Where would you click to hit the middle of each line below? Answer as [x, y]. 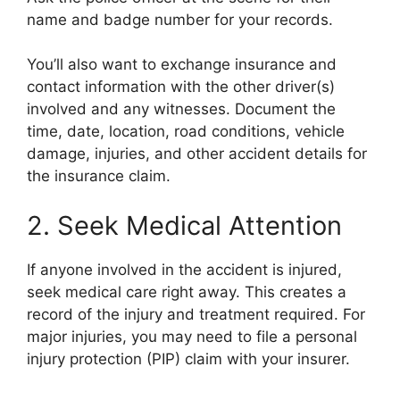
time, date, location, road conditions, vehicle [186, 131]
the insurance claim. [99, 176]
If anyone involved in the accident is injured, [184, 269]
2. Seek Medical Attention [184, 225]
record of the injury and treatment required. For [196, 314]
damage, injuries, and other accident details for [197, 154]
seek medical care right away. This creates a [187, 292]
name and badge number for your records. [180, 19]
